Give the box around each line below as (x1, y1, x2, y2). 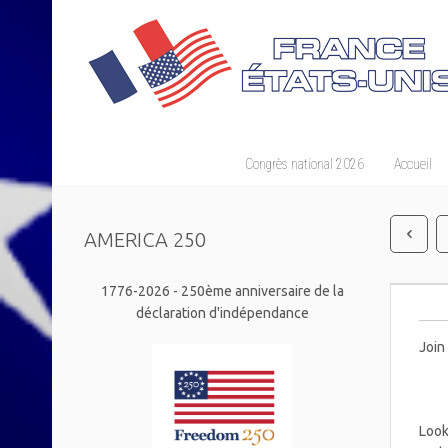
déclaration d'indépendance (135, 305, 309, 321)
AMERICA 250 (84, 228, 206, 251)
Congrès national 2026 (245, 156, 364, 172)
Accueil (394, 156, 432, 172)
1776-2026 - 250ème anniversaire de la (100, 283, 344, 299)
